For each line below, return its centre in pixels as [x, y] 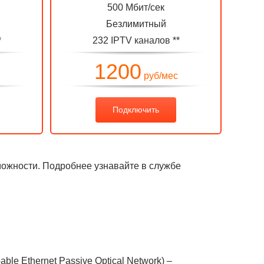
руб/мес [159, 76]
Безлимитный [136, 24]
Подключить [136, 110]
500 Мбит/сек [136, 7]
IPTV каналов [140, 40]
